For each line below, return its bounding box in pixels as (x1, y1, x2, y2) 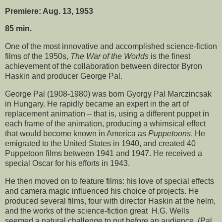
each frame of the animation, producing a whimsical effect (5, 119, 206, 128)
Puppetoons (148, 129, 191, 138)
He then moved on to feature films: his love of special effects (5, 176, 214, 185)
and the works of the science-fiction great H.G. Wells (5, 206, 189, 215)
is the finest (151, 52, 190, 61)
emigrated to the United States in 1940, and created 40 (5, 139, 196, 148)
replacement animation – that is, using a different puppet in (5, 110, 209, 118)
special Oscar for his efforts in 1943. (5, 159, 130, 168)
